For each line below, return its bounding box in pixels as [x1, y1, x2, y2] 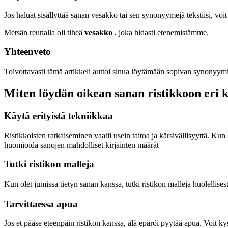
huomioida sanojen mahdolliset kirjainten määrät [4, 140, 159, 149]
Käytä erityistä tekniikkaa [4, 110, 113, 121]
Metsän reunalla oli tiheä [4, 27, 84, 37]
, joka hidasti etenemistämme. [112, 27, 209, 37]
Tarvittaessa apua [4, 198, 78, 209]
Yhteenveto [4, 46, 51, 58]
